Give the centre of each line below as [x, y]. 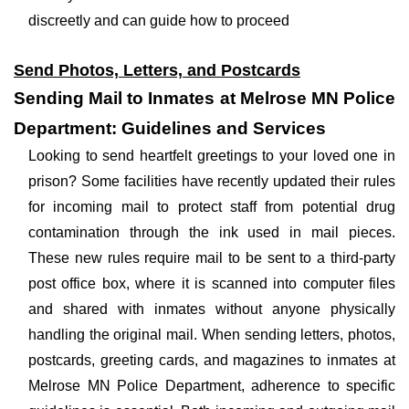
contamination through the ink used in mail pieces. [212, 232]
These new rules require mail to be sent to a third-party [212, 258]
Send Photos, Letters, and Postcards [157, 70]
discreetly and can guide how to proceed [159, 21]
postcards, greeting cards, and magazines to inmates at [212, 360]
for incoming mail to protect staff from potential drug [212, 207]
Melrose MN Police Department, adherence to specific [212, 386]
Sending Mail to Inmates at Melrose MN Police [204, 98]
